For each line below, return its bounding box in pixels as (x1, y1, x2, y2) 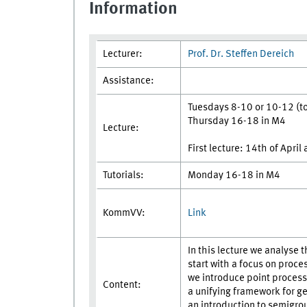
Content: (102, 280, 141, 291)
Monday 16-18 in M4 (187, 170, 280, 182)
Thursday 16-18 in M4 (187, 116, 286, 127)
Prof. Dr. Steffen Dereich (187, 49, 295, 60)
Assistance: (102, 75, 156, 87)
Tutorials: (102, 170, 144, 182)
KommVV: (102, 208, 145, 219)
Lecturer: (102, 49, 145, 60)
